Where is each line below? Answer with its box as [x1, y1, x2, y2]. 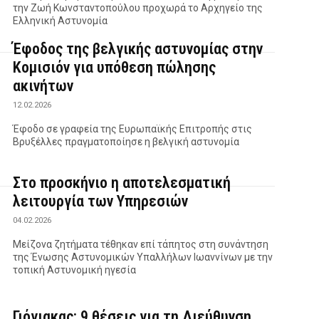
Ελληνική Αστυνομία [13, 14, 108, 26]
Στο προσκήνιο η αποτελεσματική [13, 173, 231, 192]
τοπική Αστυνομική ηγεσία [13, 263, 137, 276]
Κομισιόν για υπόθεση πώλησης [13, 58, 216, 76]
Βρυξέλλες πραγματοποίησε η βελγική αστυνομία [13, 135, 240, 147]
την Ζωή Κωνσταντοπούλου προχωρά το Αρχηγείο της [13, 1, 263, 14]
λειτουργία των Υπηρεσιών [13, 192, 189, 210]
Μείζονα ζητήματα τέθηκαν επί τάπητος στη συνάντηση [13, 238, 269, 250]
